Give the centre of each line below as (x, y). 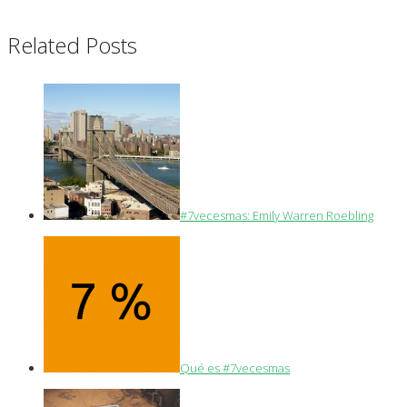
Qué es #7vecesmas (235, 367)
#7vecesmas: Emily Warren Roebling (277, 215)
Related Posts (72, 45)
